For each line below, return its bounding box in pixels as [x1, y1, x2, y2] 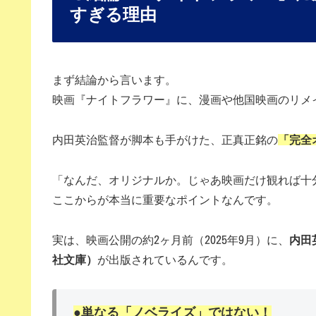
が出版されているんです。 [97, 253, 233, 265]
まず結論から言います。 [52, 74, 176, 86]
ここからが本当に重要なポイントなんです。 [52, 193, 278, 205]
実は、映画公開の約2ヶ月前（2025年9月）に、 [52, 233, 289, 245]
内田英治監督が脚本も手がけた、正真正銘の [52, 134, 278, 145]
